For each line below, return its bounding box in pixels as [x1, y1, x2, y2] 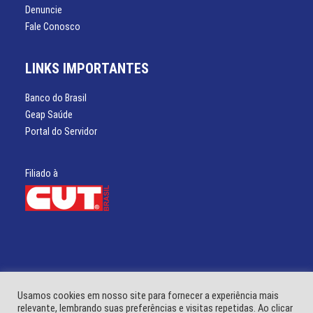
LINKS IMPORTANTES [25, 60, 149, 77]
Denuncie [25, 4, 62, 15]
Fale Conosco [25, 21, 80, 32]
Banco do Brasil [25, 92, 87, 103]
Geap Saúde [25, 109, 73, 120]
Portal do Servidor [25, 126, 97, 137]
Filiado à [25, 168, 58, 179]
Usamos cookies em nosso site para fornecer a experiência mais [17, 289, 279, 302]
